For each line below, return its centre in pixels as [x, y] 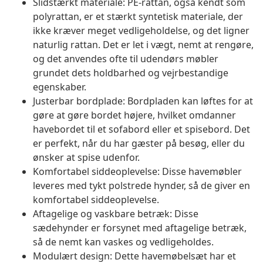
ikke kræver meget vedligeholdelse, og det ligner [141, 31]
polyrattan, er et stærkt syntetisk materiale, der [138, 17]
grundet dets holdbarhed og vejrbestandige [131, 73]
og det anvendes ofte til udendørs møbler [126, 59]
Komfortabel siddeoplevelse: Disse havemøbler [137, 172]
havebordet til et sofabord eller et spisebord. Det [141, 129]
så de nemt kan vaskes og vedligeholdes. [123, 242]
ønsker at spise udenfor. [86, 158]
